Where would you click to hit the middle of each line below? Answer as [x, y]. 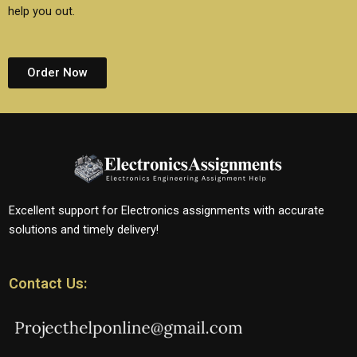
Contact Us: [48, 284]
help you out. [41, 12]
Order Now [57, 72]
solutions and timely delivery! [84, 229]
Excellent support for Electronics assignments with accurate [167, 210]
